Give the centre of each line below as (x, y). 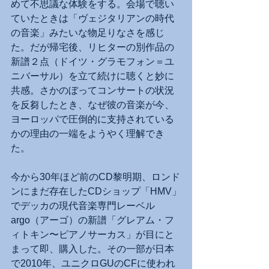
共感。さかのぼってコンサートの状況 (92, 91)
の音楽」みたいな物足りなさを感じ (88, 33)
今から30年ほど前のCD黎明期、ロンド (95, 177)
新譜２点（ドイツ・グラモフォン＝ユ (92, 62)
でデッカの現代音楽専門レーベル (83, 206)
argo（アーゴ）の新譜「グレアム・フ (92, 220)
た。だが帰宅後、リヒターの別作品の (92, 47)
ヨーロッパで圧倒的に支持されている (92, 119)
